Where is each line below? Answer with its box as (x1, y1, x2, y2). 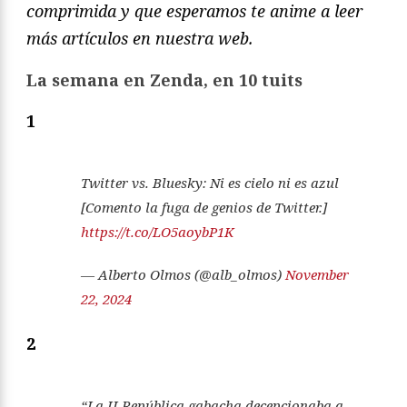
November (285, 265, 349, 284)
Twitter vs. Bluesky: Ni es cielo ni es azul (81, 174, 339, 193)
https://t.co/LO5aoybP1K (81, 223, 234, 242)
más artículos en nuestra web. (26, 27, 253, 50)
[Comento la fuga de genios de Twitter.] (81, 198, 327, 217)
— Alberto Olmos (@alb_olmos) (81, 265, 285, 284)
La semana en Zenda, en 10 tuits (26, 69, 303, 92)
